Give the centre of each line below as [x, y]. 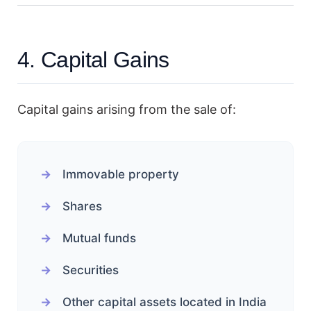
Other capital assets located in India [165, 302]
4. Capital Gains [93, 59]
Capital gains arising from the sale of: [127, 109]
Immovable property [121, 174]
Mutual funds [99, 238]
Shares [82, 206]
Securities [91, 270]
